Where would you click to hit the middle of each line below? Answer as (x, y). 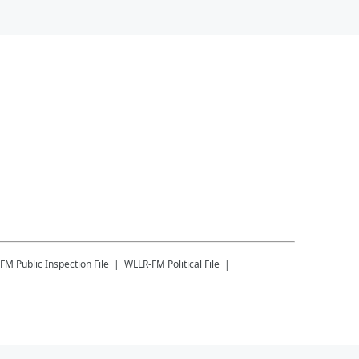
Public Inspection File (63, 264)
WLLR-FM (145, 264)
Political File (194, 264)
